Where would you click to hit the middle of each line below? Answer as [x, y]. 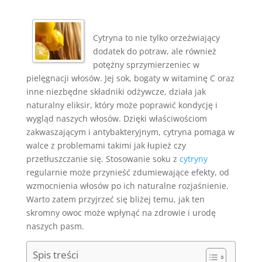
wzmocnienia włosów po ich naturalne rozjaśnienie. [127, 186]
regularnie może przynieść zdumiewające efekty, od [127, 172]
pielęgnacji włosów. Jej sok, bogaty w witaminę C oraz [130, 78]
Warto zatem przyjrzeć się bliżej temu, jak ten [115, 199]
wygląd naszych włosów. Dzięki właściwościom [116, 118]
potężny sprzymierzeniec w [146, 65]
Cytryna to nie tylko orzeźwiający [157, 38]
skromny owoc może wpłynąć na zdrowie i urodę [121, 213]
